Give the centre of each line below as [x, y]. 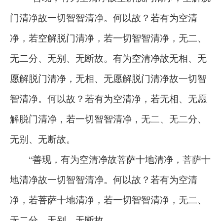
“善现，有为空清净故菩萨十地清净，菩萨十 [110, 159]
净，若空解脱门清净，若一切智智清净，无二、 [108, 38]
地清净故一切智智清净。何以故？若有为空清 [104, 179]
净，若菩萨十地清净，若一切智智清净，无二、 [108, 200]
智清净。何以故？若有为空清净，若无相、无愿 [108, 98]
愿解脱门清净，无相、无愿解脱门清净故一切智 [108, 78]
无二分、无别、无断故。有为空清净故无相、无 [108, 58]
